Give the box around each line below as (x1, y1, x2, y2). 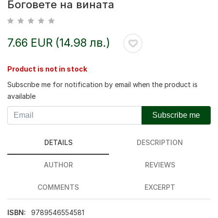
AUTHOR (43, 161, 73, 169)
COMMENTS (37, 183, 79, 191)
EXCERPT (145, 183, 175, 191)
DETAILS (44, 138, 73, 146)
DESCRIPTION (137, 138, 183, 146)
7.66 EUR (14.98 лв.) (7, 36, 110, 50)
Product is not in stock (7, 65, 87, 73)
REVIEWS (145, 161, 175, 169)
